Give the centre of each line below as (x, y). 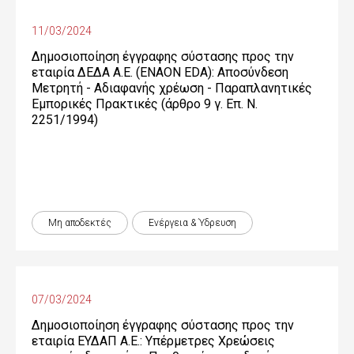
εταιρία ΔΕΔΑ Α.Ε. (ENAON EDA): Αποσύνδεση (160, 72)
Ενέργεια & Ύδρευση (192, 223)
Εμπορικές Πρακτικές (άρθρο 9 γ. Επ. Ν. (145, 104)
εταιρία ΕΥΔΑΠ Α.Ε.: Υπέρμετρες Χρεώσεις (153, 341)
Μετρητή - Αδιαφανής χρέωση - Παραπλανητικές (172, 88)
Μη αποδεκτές (80, 223)
